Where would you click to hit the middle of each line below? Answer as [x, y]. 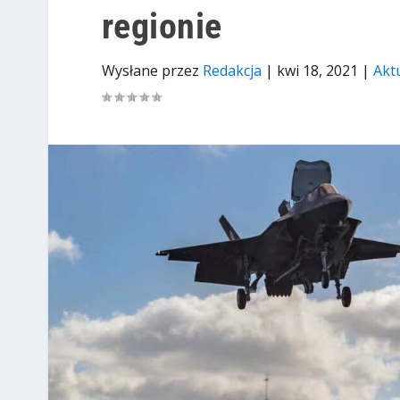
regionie [162, 27]
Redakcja [232, 71]
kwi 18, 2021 [317, 71]
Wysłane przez [152, 71]
